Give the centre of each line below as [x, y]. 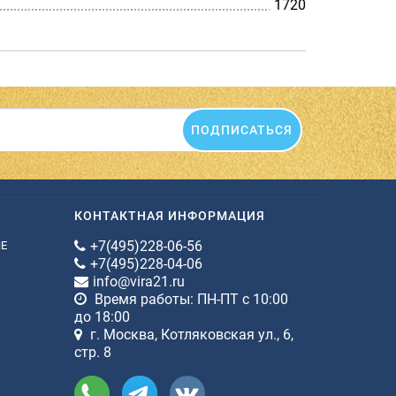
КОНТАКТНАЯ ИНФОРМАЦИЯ [169, 215]
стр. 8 [92, 352]
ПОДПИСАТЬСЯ [241, 129]
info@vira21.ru [138, 281]
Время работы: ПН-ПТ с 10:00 [189, 299]
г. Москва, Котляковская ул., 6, [190, 334]
